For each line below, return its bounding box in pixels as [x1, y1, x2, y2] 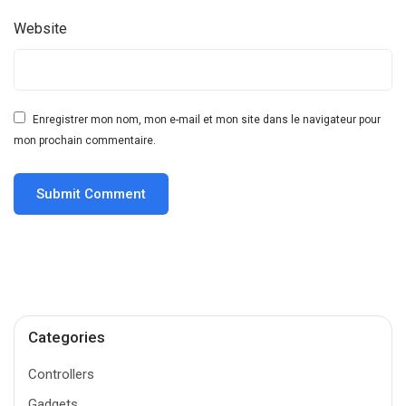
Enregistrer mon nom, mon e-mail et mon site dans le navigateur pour [33, 112, 382, 126]
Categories [28, 328, 105, 347]
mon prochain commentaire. [14, 133, 157, 147]
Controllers [28, 366, 94, 383]
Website [14, 19, 67, 37]
